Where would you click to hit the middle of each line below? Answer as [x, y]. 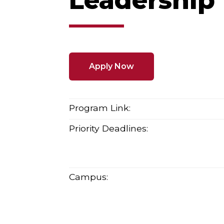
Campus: [88, 177]
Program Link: [100, 108]
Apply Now [111, 66]
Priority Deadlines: [108, 128]
